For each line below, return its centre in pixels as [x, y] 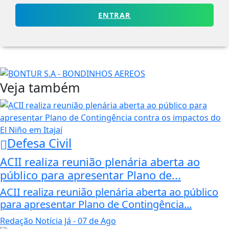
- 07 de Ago [94, 221]
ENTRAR [114, 15]
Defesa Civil [39, 143]
